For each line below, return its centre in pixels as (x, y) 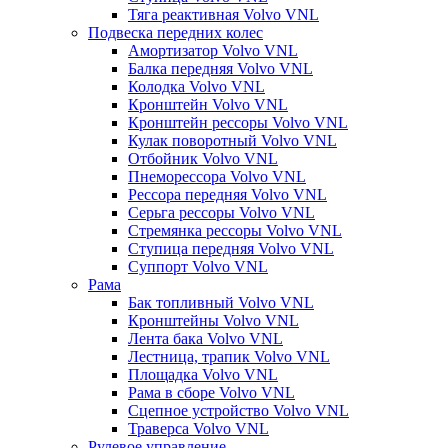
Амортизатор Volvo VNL (213, 50)
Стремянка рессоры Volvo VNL (235, 230)
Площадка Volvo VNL (203, 374)
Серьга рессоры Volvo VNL (221, 212)
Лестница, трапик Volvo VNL (229, 356)
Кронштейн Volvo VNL (208, 104)
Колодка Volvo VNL (196, 86)
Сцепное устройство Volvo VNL (238, 410)
